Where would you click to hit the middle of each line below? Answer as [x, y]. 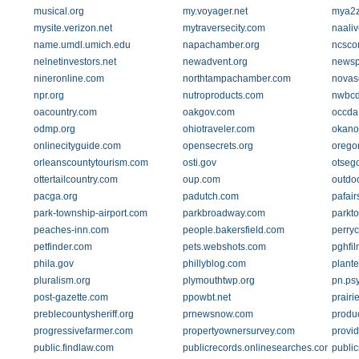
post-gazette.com [71, 297]
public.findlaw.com [74, 348]
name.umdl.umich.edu [82, 45]
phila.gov [54, 264]
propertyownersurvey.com [238, 331]
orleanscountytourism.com [91, 163]
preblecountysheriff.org [84, 314]
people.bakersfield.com [233, 230]
